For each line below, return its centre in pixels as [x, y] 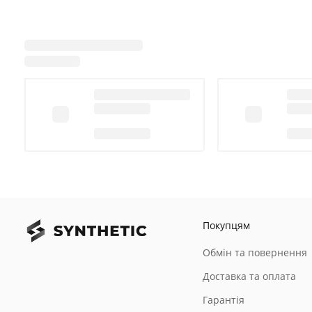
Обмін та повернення [255, 252]
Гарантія [224, 300]
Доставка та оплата [249, 276]
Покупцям [226, 225]
